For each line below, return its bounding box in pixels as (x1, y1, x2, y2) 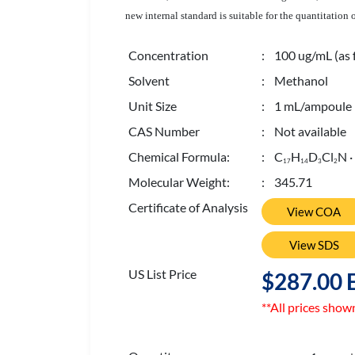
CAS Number (128, 124, 200, 139)
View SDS (288, 238, 339, 252)
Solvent (128, 73, 170, 88)
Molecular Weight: (128, 174, 230, 189)
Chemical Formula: (128, 149, 230, 164)
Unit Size (128, 98, 177, 113)
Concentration (128, 48, 208, 63)
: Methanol (261, 73, 328, 88)
